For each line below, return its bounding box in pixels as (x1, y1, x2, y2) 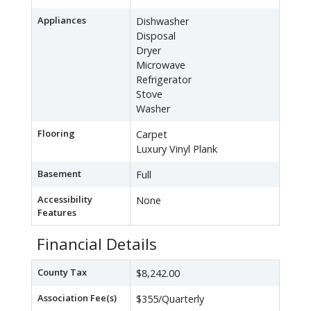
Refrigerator (136, 73, 192, 87)
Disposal (136, 29, 176, 43)
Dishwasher (136, 15, 189, 28)
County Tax (37, 266, 87, 279)
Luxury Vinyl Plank (136, 142, 217, 156)
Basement (37, 167, 81, 180)
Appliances (37, 14, 86, 27)
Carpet (136, 128, 167, 142)
